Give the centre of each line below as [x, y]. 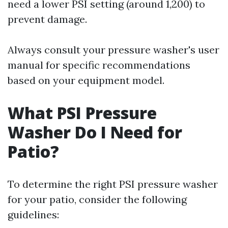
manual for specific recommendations [99, 65]
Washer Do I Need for [95, 132]
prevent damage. [47, 19]
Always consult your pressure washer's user [113, 50]
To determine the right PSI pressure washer [113, 184]
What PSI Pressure [82, 113]
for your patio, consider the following [97, 199]
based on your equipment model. [86, 80]
